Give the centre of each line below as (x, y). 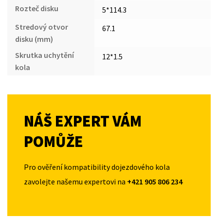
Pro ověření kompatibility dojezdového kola (97, 167)
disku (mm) (34, 39)
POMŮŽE (54, 141)
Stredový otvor (42, 27)
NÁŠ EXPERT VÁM (83, 121)
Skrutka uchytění (45, 55)
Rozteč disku (37, 8)
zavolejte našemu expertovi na (75, 181)
